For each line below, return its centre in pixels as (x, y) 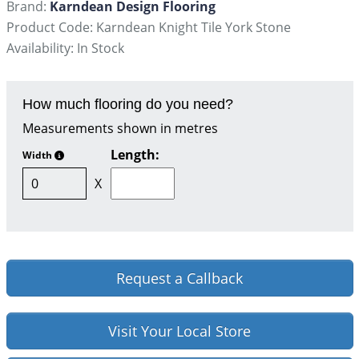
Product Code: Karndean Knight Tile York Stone (148, 28)
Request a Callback (179, 278)
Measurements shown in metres (120, 129)
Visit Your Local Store (179, 331)
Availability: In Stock (65, 48)
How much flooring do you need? (127, 105)
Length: (135, 155)
